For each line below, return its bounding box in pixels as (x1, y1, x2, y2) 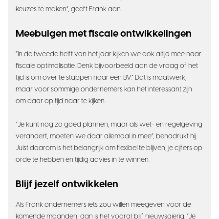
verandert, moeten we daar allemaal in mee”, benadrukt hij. (16, 132, 197, 140)
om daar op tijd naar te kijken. (16, 97, 106, 105)
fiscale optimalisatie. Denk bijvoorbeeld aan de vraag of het (16, 62, 198, 70)
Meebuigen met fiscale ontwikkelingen (16, 28, 192, 39)
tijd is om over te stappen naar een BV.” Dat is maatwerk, (16, 74, 187, 82)
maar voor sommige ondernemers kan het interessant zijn (16, 86, 192, 93)
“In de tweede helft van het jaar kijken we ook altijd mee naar (16, 50, 201, 58)
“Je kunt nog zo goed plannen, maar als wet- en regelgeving (16, 121, 202, 129)
